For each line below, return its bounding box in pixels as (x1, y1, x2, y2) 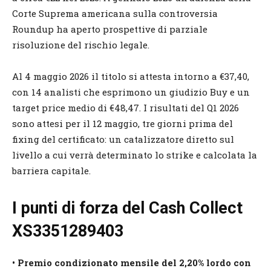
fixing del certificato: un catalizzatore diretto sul (12, 132, 234, 145)
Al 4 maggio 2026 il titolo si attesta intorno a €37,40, (12, 70, 249, 82)
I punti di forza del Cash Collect (12, 198, 243, 218)
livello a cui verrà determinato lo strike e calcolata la (12, 148, 257, 161)
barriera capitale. (12, 164, 91, 177)
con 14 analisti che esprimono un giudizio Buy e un (12, 85, 250, 98)
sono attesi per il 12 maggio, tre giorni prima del (12, 117, 233, 129)
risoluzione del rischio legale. (12, 38, 149, 51)
